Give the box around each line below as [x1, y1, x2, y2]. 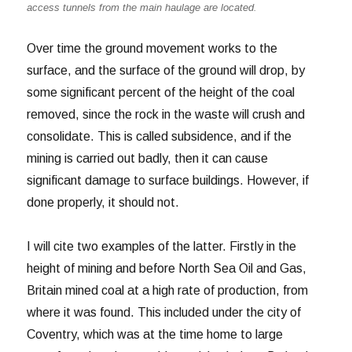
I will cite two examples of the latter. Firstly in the [27, 240, 297, 254]
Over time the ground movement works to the [27, 42, 278, 56]
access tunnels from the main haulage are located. [27, 2, 258, 14]
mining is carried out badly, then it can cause [27, 152, 269, 166]
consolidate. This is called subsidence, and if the [27, 130, 292, 144]
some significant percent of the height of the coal [27, 86, 295, 100]
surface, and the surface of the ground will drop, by [27, 64, 306, 78]
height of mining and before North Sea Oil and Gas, [27, 262, 307, 276]
